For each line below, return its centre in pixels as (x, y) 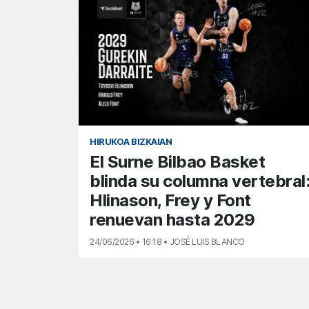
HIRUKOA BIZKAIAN (131, 142)
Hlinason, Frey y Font (170, 201)
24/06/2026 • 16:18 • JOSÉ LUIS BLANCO (167, 242)
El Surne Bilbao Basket (177, 162)
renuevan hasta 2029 (172, 220)
